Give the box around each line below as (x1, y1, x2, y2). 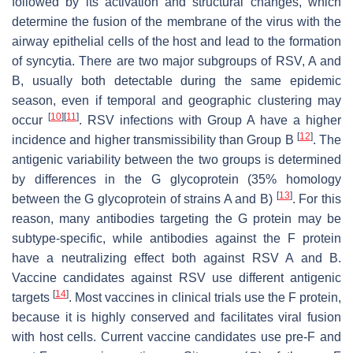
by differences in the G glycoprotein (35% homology (12, 172, 341, 186)
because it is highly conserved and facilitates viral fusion (12, 310, 341, 324)
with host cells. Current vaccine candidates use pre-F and (12, 329, 341, 344)
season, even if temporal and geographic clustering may (12, 93, 341, 107)
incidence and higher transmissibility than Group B (12, 132, 297, 147)
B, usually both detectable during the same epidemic (12, 73, 341, 87)
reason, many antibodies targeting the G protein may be (12, 211, 341, 225)
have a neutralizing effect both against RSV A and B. (12, 251, 341, 265)
